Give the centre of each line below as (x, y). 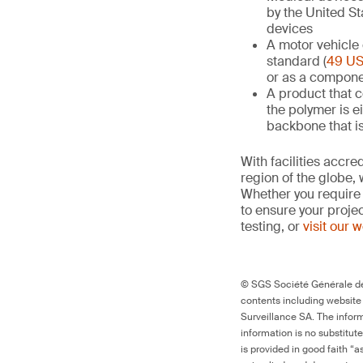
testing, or (272, 226)
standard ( (297, 61)
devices (290, 29)
